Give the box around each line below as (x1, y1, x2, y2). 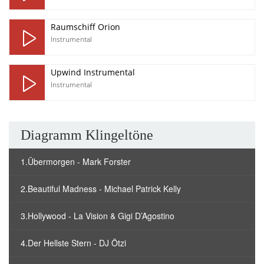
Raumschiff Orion (51, 21, 120, 32)
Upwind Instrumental (51, 67, 135, 78)
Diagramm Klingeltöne (21, 127, 153, 143)
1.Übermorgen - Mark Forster (21, 156, 131, 167)
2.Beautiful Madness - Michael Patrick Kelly (21, 183, 181, 194)
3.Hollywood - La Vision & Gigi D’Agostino (21, 210, 174, 222)
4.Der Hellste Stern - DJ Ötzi (21, 237, 126, 249)
